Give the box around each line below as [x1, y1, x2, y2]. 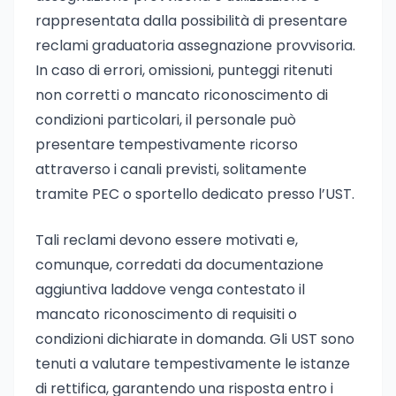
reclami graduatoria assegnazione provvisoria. [35, 35, 355, 56]
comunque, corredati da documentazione [35, 255, 324, 275]
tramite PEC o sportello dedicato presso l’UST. [35, 184, 354, 204]
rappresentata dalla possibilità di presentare [35, 11, 347, 31]
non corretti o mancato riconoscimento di [35, 85, 328, 105]
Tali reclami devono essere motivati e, [35, 230, 298, 250]
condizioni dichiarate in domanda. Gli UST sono [35, 329, 354, 349]
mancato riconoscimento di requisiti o [35, 304, 297, 324]
